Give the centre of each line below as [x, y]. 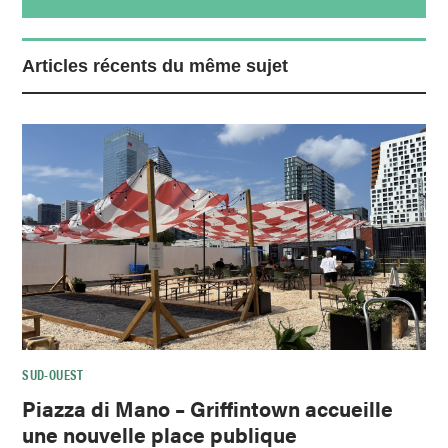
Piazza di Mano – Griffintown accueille [208, 408]
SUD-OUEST [53, 374]
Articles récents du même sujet [155, 65]
